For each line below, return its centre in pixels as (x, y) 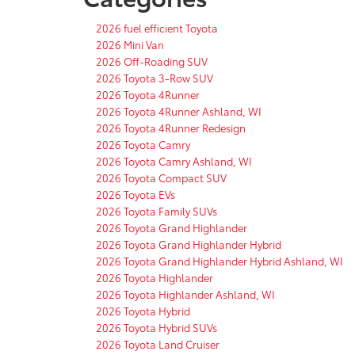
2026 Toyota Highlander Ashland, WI (185, 294)
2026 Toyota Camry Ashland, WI (174, 160)
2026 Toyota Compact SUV (161, 177)
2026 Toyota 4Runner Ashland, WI (179, 111)
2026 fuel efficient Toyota (157, 27)
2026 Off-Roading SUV (152, 61)
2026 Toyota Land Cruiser (158, 344)
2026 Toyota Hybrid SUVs (157, 327)
